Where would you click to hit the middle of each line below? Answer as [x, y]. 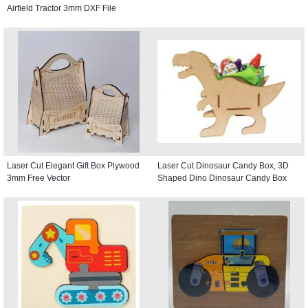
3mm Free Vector [38, 178]
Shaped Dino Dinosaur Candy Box [222, 178]
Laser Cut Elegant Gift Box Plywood [73, 165]
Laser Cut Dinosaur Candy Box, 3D [223, 165]
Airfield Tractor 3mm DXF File [62, 8]
